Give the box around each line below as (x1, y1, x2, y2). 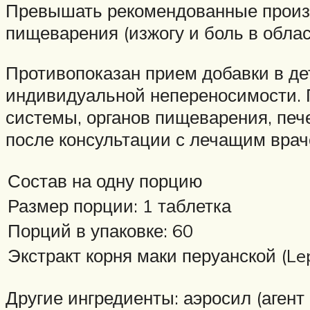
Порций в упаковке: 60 (8, 219, 193, 242)
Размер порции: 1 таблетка (8, 194, 231, 217)
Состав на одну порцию (8, 170, 208, 192)
